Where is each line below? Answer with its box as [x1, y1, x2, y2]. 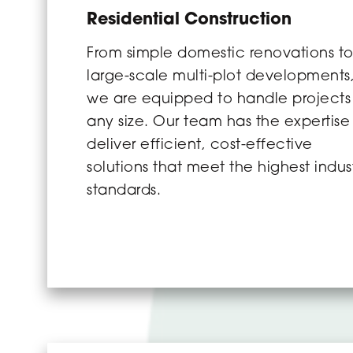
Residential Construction [87, 12, 292, 28]
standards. [87, 184, 161, 199]
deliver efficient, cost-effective [87, 138, 313, 153]
